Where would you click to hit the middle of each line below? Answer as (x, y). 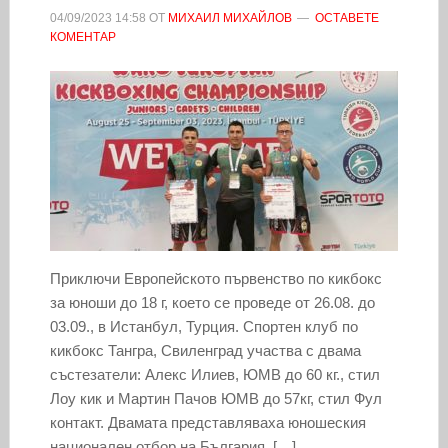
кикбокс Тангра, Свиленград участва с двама (205, 350)
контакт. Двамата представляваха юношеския (207, 422)
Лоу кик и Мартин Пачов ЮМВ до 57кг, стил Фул (215, 398)
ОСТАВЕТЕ (346, 17)
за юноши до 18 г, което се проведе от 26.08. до (212, 302)
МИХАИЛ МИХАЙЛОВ (229, 17)
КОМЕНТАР (82, 36)
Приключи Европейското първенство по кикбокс (215, 278)
